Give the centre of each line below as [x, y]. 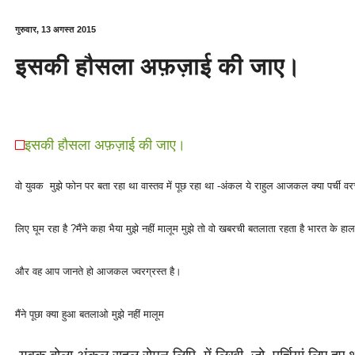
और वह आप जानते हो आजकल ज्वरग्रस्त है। [98, 271]
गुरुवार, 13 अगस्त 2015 [55, 29]
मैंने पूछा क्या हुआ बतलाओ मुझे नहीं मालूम [90, 314]
